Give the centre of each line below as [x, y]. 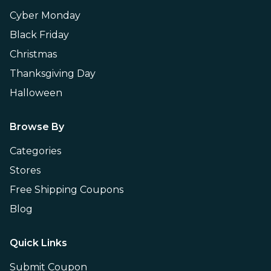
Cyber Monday [45, 15]
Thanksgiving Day [53, 73]
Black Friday [39, 34]
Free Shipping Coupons [67, 189]
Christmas [33, 54]
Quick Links [38, 243]
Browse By [37, 126]
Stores [25, 170]
